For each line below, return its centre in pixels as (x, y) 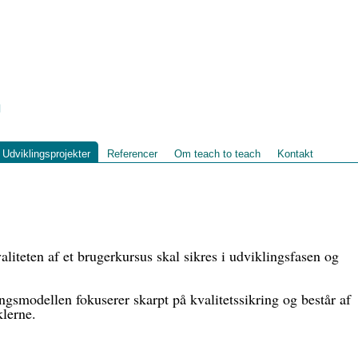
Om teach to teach (217, 154)
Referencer (132, 154)
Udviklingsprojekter (46, 154)
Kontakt (295, 154)
